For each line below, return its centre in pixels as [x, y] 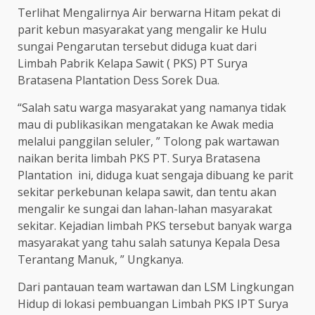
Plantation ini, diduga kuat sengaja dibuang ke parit [155, 175]
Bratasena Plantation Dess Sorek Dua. [118, 81]
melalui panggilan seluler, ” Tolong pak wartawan [148, 142]
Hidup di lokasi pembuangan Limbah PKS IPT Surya [153, 304]
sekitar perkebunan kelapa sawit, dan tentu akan [147, 192]
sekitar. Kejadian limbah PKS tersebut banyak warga [155, 226]
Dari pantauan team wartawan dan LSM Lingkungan [156, 287]
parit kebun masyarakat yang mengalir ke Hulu [142, 30]
